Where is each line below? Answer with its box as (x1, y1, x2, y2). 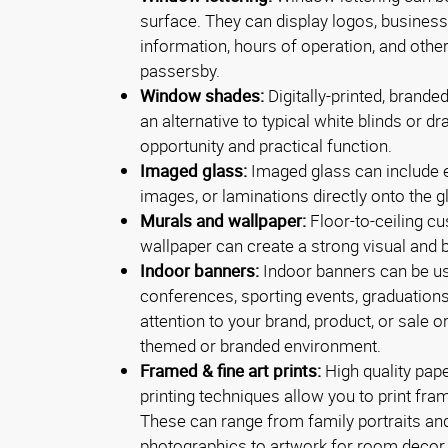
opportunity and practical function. (140, 134, 392, 158)
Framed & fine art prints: (140, 359, 321, 383)
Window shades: (140, 84, 264, 108)
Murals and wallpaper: (140, 209, 306, 233)
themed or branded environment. (140, 334, 381, 358)
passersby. (140, 59, 220, 83)
